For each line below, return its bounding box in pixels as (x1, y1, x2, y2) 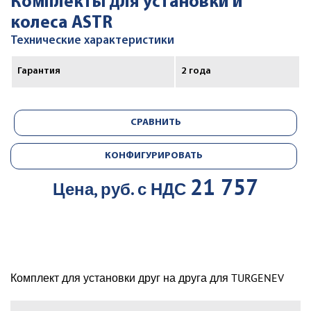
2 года (181, 66, 211, 76)
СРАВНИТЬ (130, 117, 181, 128)
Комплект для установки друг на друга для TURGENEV (10, 271, 284, 285)
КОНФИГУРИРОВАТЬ (105, 151, 203, 161)
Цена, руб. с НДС (53, 178, 190, 200)
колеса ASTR (10, 15, 112, 32)
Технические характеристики (10, 35, 174, 47)
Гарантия (17, 66, 60, 76)
